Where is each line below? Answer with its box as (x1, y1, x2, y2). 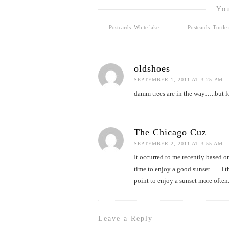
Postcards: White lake (109, 24, 159, 30)
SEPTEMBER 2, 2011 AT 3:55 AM (134, 141, 223, 146)
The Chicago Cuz (134, 127, 207, 138)
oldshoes (134, 63, 170, 74)
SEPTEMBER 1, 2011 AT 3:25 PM (134, 77, 223, 82)
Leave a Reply (98, 215, 153, 222)
